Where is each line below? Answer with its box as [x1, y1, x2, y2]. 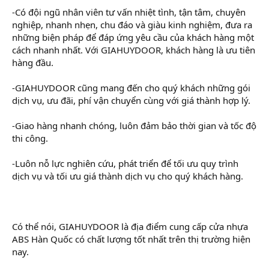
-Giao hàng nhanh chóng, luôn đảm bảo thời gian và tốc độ [12, 119, 256, 131]
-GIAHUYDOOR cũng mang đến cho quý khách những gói [12, 81, 250, 94]
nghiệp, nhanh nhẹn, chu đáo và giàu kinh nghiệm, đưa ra [12, 18, 252, 31]
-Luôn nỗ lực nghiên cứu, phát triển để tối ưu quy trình [12, 157, 238, 169]
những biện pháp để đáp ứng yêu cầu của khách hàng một [12, 31, 254, 43]
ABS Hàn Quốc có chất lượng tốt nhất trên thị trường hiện [12, 232, 250, 245]
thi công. [12, 131, 48, 144]
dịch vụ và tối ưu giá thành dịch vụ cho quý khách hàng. [12, 169, 243, 182]
